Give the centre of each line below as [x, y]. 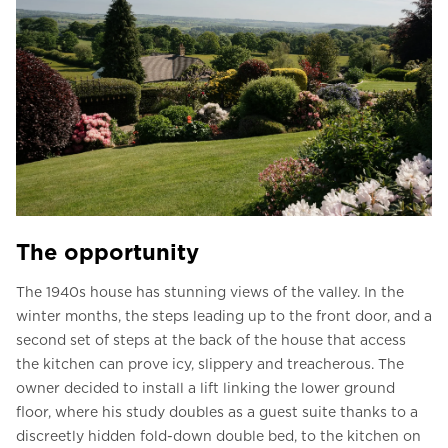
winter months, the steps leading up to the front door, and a [224, 316]
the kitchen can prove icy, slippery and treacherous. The [210, 364]
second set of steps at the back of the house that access [211, 340]
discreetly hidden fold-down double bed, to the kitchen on [218, 436]
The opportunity [107, 252]
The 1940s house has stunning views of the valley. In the [210, 292]
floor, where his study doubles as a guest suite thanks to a [217, 412]
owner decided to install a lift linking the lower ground [205, 388]
